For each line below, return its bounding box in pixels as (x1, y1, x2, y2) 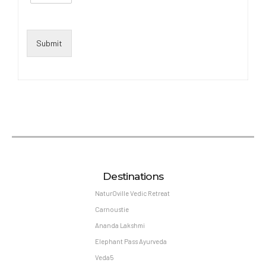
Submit (36, 37, 62, 48)
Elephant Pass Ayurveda (94, 237, 167, 245)
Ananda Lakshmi (94, 221, 145, 229)
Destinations (103, 169, 163, 182)
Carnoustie (94, 205, 129, 213)
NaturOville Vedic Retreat (94, 189, 170, 197)
